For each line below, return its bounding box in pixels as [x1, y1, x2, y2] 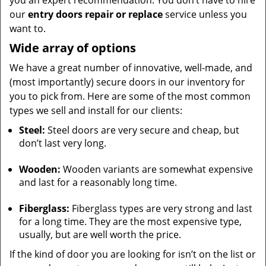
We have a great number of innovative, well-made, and [9, 61, 252, 74]
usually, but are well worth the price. [19, 228, 183, 241]
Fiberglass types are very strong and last [69, 202, 252, 215]
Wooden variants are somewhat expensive [61, 163, 253, 176]
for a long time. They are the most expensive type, [19, 215, 242, 228]
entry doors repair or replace [28, 8, 163, 21]
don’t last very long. [19, 137, 106, 150]
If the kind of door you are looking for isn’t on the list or [9, 248, 256, 261]
